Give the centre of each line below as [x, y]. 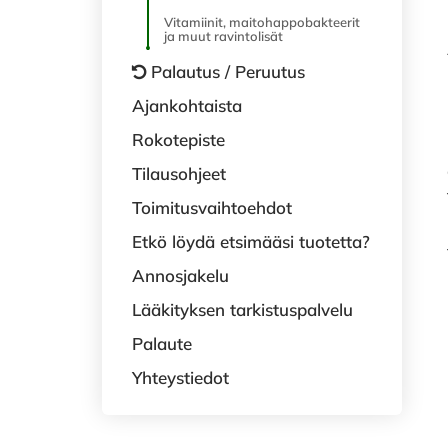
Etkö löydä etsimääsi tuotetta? [251, 241]
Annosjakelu [180, 275]
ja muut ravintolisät [223, 36]
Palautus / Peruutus [228, 71]
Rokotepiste [178, 139]
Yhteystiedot [180, 377]
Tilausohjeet [179, 173]
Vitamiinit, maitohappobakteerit [262, 22]
